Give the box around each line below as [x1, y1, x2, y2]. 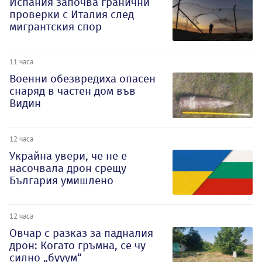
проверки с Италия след [9, 7, 134, 21]
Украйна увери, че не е [9, 149, 127, 163]
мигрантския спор [9, 19, 102, 33]
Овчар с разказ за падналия [9, 226, 153, 240]
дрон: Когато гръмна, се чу [9, 238, 146, 252]
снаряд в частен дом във [9, 84, 136, 98]
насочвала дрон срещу [9, 161, 126, 175]
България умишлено [9, 174, 113, 188]
